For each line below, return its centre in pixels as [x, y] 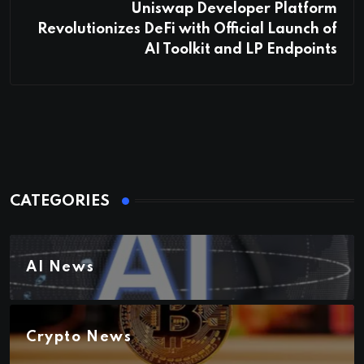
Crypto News [79, 337]
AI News [61, 267]
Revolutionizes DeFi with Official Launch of [187, 29]
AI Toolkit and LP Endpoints [241, 49]
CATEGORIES [60, 201]
